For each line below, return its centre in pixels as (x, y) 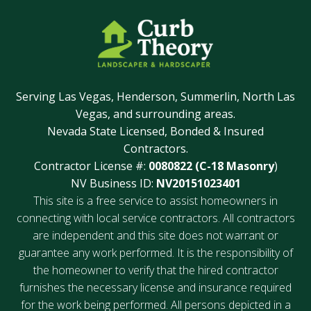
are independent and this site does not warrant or (155, 235)
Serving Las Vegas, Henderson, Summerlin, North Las (155, 96)
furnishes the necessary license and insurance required (155, 287)
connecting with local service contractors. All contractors (155, 218)
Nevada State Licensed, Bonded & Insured (155, 131)
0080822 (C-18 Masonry (211, 166)
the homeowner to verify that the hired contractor (155, 270)
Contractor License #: (91, 166)
